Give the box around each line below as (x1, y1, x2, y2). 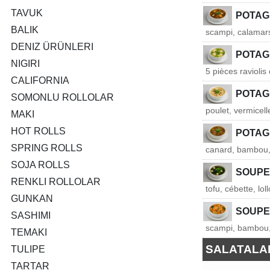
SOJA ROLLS (11, 160, 70, 170)
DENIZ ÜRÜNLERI (11, 42, 93, 52)
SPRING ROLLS (11, 143, 83, 153)
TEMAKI (11, 227, 47, 237)
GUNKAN (11, 193, 53, 204)
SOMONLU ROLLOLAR (11, 92, 114, 102)
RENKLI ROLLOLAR (11, 177, 101, 187)
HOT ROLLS (11, 126, 66, 136)
